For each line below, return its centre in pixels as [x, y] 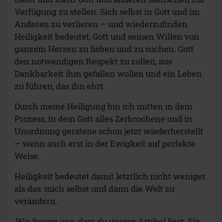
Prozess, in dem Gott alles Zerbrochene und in [103, 119]
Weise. [27, 156]
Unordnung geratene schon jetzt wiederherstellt [109, 131]
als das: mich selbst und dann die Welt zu [94, 189]
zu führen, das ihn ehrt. [60, 86]
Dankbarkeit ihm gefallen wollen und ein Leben [108, 74]
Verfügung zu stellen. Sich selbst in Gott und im [107, 12]
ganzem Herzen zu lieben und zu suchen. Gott [104, 49]
